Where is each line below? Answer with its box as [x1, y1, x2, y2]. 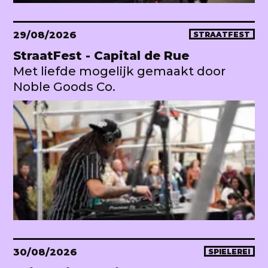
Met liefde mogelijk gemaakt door [13, 64, 226, 79]
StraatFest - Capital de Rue [13, 48, 189, 63]
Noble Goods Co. [13, 80, 115, 95]
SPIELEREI [208, 247, 251, 257]
